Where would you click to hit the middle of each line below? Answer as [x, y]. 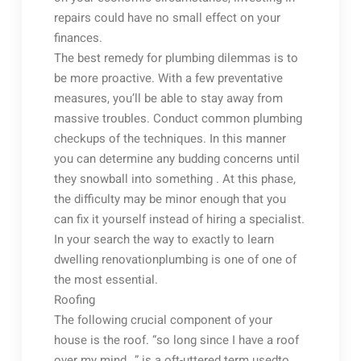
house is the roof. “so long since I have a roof [176, 340]
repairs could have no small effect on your [167, 18]
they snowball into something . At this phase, [174, 179]
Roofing [74, 300]
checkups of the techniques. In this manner [170, 139]
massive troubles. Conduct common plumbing [178, 118]
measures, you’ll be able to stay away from [168, 98]
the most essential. [106, 280]
